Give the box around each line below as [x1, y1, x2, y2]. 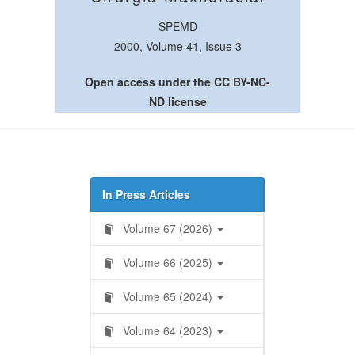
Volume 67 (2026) [120, 220, 216, 236]
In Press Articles [102, 186, 190, 202]
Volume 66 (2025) [120, 254, 216, 270]
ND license [148, 94, 207, 109]
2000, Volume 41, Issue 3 [113, 38, 242, 54]
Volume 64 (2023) [120, 323, 216, 338]
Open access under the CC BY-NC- [85, 74, 270, 90]
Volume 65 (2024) [120, 288, 216, 304]
